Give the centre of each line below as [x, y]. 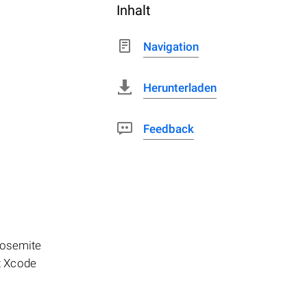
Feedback [169, 129]
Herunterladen [180, 88]
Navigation [171, 47]
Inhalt [134, 10]
